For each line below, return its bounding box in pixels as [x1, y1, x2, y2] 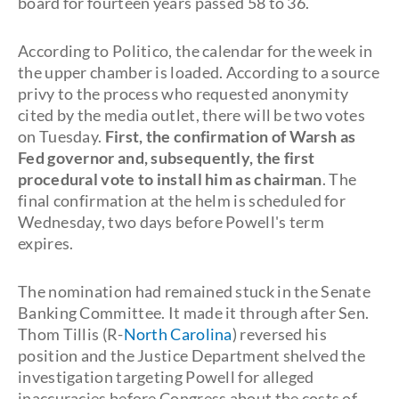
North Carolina [123, 324, 232, 344]
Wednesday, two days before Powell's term [18, 212, 324, 232]
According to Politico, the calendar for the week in [18, 41, 373, 61]
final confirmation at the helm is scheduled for [18, 191, 346, 210]
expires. [18, 233, 74, 253]
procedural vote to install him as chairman [18, 169, 322, 189]
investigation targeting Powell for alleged [18, 367, 314, 387]
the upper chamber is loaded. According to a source [18, 62, 379, 82]
